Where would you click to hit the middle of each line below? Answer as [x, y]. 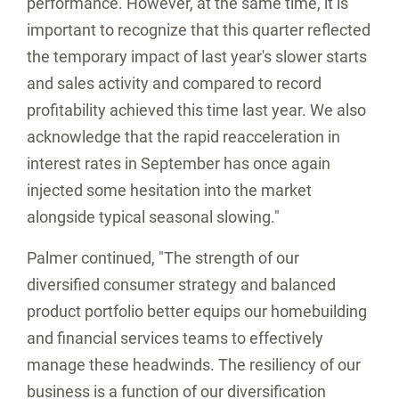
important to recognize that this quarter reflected [199, 30]
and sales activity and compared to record [174, 83]
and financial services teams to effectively [175, 338]
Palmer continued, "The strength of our [163, 258]
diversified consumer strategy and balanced [181, 285]
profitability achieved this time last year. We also [196, 110]
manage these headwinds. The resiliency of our [194, 365]
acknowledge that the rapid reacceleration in [183, 137]
